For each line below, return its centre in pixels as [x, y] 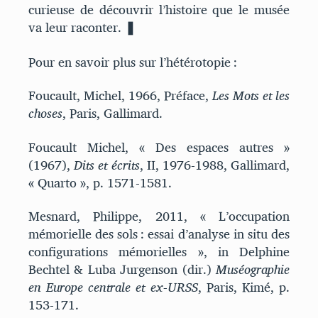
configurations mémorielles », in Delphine [159, 252]
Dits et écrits [107, 165]
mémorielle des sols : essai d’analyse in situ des [159, 234]
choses [45, 114]
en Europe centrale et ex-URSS [113, 287]
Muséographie [253, 270]
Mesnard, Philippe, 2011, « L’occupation [159, 216]
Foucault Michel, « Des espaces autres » [159, 147]
